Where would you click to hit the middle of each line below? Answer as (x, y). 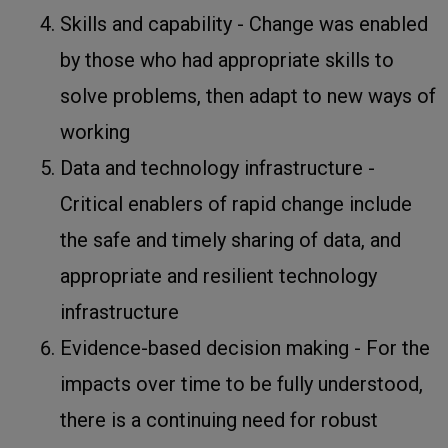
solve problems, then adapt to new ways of (248, 95)
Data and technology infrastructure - (217, 167)
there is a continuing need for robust (219, 419)
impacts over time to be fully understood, (241, 383)
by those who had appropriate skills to (227, 59)
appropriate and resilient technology (218, 275)
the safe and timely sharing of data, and (230, 239)
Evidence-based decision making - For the (245, 347)
